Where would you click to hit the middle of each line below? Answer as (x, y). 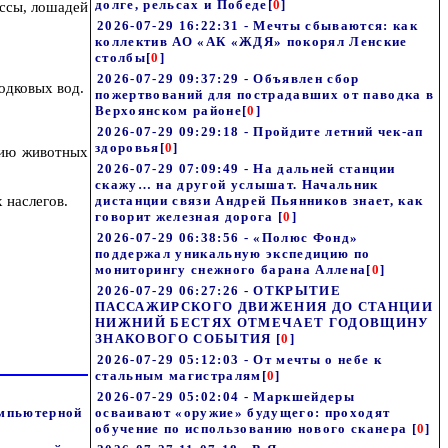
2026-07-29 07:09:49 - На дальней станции (246, 168)
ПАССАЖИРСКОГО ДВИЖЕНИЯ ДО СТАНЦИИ (264, 306)
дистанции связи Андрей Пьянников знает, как (259, 200)
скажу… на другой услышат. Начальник (237, 184)
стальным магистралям (178, 375)
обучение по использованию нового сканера (253, 428)
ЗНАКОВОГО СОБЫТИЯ (185, 338)
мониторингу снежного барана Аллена (231, 269)
